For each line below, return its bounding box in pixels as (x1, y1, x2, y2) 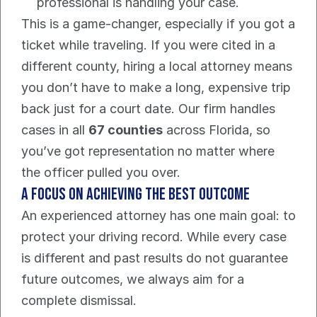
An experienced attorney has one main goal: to (21, 208, 296, 224)
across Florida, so (163, 122, 270, 138)
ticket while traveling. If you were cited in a (21, 38, 275, 53)
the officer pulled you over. (21, 165, 180, 180)
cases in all (21, 122, 88, 138)
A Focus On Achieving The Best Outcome (21, 184, 250, 205)
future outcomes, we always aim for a (21, 272, 244, 287)
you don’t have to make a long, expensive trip (21, 80, 291, 96)
